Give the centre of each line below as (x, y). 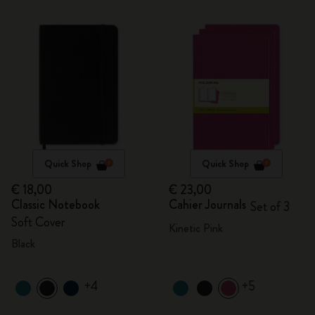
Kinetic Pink (196, 228)
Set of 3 (270, 207)
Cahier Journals (207, 205)
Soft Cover (38, 222)
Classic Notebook (56, 205)
